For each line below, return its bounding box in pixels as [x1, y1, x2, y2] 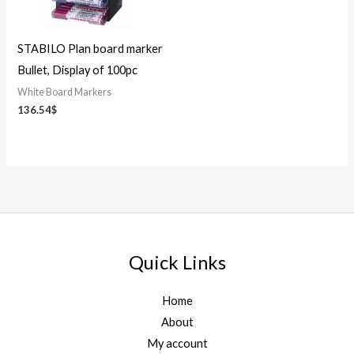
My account [146, 336, 208, 350]
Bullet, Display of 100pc [17, 62, 138, 77]
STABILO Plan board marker [17, 41, 164, 55]
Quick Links [128, 251, 226, 274]
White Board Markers [17, 85, 112, 98]
